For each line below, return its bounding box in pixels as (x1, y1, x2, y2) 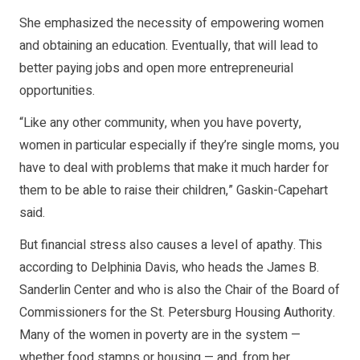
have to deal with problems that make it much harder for (19, 158, 329, 178)
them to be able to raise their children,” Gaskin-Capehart (19, 181, 328, 201)
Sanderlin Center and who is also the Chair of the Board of (19, 280, 340, 301)
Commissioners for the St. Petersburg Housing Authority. (19, 303, 335, 323)
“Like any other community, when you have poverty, (19, 113, 301, 133)
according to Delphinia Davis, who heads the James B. (19, 258, 319, 278)
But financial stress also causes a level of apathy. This (19, 235, 322, 256)
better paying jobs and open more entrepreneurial (19, 59, 293, 79)
